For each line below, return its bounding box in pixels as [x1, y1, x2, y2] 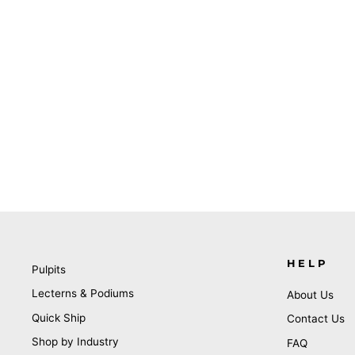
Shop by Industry [32, 335, 119, 349]
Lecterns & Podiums [32, 287, 134, 300]
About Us [286, 288, 334, 302]
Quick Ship [32, 311, 86, 324]
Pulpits [32, 263, 66, 277]
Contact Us [286, 312, 345, 326]
